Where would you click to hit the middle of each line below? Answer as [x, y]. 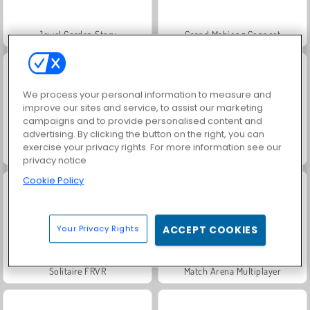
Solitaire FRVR [77, 271]
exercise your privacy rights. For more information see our [153, 147]
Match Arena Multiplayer [232, 271]
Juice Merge [77, 152]
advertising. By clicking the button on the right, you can [144, 134]
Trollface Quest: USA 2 [232, 152]
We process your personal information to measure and [147, 95]
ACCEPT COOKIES [210, 230]
